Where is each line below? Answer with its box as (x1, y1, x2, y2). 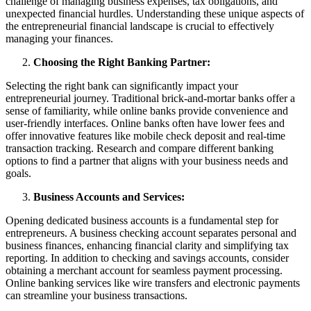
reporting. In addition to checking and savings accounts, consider (6, 251, 289, 264)
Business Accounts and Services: (33, 190, 185, 203)
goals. (6, 167, 31, 179)
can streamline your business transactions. (6, 289, 187, 301)
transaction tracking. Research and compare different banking (6, 142, 274, 154)
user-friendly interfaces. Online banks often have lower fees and (6, 117, 285, 129)
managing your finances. (6, 32, 113, 44)
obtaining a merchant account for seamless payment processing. (6, 264, 283, 276)
